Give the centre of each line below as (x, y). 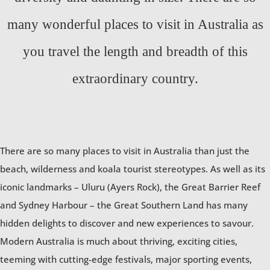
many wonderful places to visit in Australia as (135, 25)
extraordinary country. (135, 79)
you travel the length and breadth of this (135, 52)
